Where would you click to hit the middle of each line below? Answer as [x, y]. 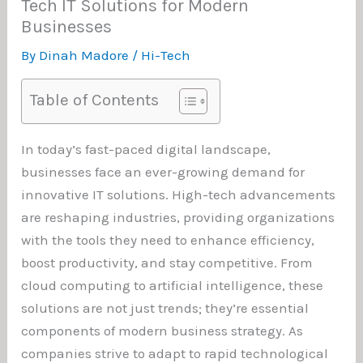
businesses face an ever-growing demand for [163, 171]
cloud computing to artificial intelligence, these [173, 285]
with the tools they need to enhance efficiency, [168, 239]
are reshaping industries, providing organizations [178, 217]
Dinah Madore [86, 55]
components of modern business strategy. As [162, 330]
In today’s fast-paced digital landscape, [146, 149]
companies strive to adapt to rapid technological [175, 353]
